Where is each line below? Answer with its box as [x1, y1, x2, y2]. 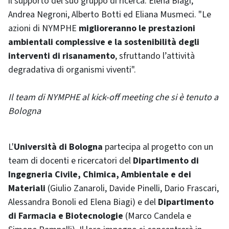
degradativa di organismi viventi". [8, 63, 136, 76]
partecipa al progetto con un [105, 141, 213, 153]
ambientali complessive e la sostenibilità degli [8, 36, 199, 49]
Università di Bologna [14, 141, 105, 153]
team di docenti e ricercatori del [8, 154, 133, 167]
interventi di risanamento [8, 50, 115, 62]
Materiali [8, 182, 48, 195]
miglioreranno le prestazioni [79, 22, 195, 35]
